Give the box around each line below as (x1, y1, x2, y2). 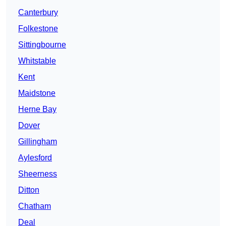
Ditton (18, 186, 39, 195)
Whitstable (18, 56, 56, 66)
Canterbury (18, 8, 58, 17)
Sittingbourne (18, 40, 66, 49)
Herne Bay (18, 105, 56, 114)
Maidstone (18, 89, 55, 98)
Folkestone (18, 24, 58, 33)
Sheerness (18, 169, 57, 179)
